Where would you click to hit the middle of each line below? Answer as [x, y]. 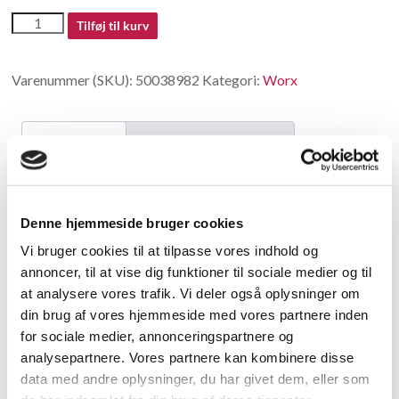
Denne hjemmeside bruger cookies [132, 223]
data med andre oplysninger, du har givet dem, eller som [195, 379]
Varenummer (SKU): [74, 80]
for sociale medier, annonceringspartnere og [157, 336]
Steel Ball [41, 241]
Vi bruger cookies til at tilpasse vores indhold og [169, 250]
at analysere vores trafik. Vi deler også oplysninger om [191, 293]
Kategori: [233, 80]
